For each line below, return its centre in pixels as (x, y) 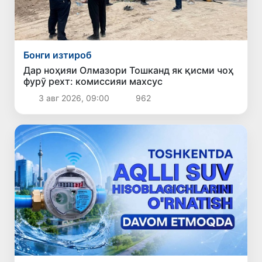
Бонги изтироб (58, 55)
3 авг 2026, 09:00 (74, 98)
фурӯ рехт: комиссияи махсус (93, 82)
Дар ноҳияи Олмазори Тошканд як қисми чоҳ (129, 70)
